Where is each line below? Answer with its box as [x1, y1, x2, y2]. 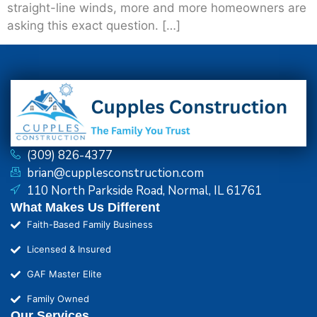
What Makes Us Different [11, 200, 160, 215]
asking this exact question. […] [7, 18, 180, 33]
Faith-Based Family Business [26, 219, 153, 231]
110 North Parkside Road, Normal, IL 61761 [26, 183, 262, 200]
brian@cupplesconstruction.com [26, 165, 204, 182]
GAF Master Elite [26, 268, 102, 280]
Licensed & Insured [26, 243, 111, 255]
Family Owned [26, 293, 89, 305]
